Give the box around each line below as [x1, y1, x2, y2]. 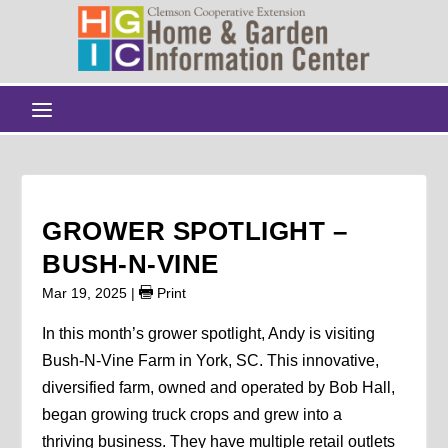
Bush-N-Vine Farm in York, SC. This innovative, [42, 351, 380, 369]
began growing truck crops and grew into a [42, 405, 343, 423]
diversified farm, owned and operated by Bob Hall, [42, 378, 396, 396]
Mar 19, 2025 [42, 284, 128, 301]
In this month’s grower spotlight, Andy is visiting [42, 324, 376, 342]
